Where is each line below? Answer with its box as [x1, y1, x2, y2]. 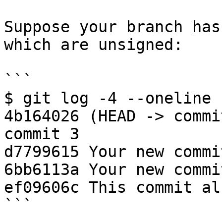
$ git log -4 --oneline [4, 89, 211, 107]
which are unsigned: [4, 36, 183, 54]
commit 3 [4, 125, 79, 143]
